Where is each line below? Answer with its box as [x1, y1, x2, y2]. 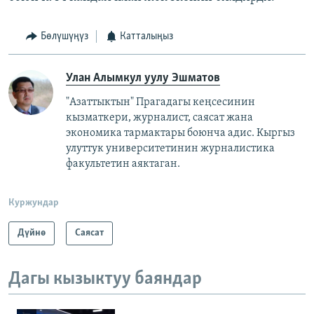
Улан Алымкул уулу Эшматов [66, 71, 220, 85]
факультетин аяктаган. [66, 158, 180, 170]
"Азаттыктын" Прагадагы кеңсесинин [66, 96, 255, 108]
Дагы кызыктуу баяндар [8, 269, 202, 289]
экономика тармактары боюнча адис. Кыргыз [66, 127, 295, 139]
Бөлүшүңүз [40, 31, 88, 43]
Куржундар [8, 197, 59, 208]
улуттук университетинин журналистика [66, 142, 275, 154]
